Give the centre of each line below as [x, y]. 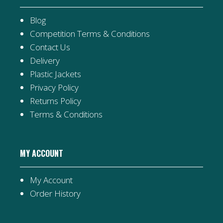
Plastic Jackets [56, 74]
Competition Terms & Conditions [90, 34]
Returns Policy [56, 101]
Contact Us [50, 47]
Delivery [45, 61]
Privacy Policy [54, 88]
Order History [55, 194]
